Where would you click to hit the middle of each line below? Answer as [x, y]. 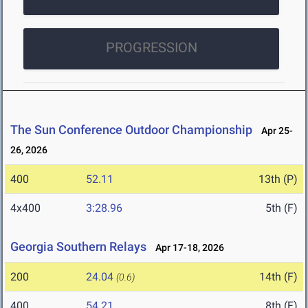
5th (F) [282, 208]
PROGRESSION [151, 48]
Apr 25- [274, 131]
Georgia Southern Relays [78, 247]
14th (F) [278, 277]
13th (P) [278, 179]
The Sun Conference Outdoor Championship [131, 130]
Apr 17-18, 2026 [187, 248]
